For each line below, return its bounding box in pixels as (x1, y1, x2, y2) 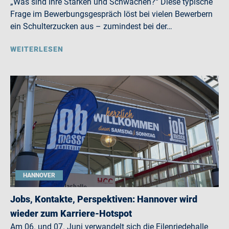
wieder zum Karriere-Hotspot (10, 208, 132, 219)
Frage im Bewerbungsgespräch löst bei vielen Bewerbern (10, 9, 213, 19)
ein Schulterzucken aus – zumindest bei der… (10, 21, 172, 31)
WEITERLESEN (10, 45, 63, 53)
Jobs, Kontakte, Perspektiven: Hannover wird (10, 194, 197, 204)
